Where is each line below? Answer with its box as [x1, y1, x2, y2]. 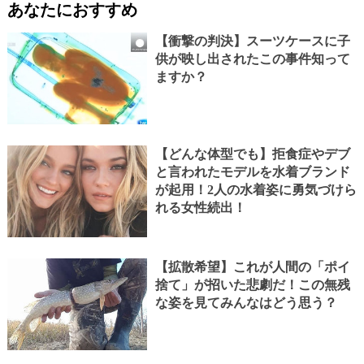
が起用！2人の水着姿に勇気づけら [154, 182, 357, 197]
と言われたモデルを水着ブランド [154, 164, 350, 179]
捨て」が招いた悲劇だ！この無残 [154, 277, 350, 292]
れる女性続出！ [154, 200, 246, 214]
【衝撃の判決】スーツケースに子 [154, 33, 350, 48]
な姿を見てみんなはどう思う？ [154, 295, 337, 310]
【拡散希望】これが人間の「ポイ [154, 259, 350, 274]
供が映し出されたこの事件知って [154, 51, 350, 66]
